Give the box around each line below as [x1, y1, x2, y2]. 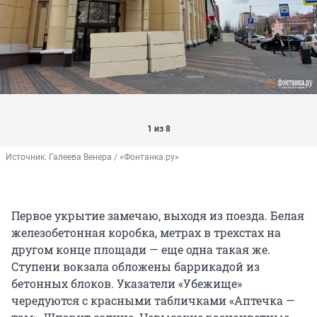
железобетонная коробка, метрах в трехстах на [11, 225, 281, 241]
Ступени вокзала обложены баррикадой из [11, 259, 260, 275]
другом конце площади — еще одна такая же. [11, 242, 270, 258]
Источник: [6, 152, 49, 163]
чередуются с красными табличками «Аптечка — [11, 293, 295, 309]
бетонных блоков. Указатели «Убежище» [11, 276, 242, 292]
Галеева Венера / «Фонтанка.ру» [49, 152, 179, 163]
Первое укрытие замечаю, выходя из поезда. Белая [11, 208, 304, 224]
